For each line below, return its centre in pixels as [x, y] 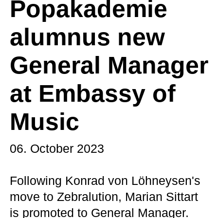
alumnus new [87, 37]
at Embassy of [93, 93]
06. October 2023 [57, 148]
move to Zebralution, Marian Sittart [104, 197]
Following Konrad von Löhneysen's [105, 181]
